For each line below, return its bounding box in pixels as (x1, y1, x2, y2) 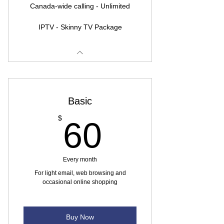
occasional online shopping (42, 178, 117, 185)
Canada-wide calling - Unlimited (30, 2, 130, 10)
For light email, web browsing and (34, 169, 126, 176)
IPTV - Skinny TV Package (38, 23, 122, 31)
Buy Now (66, 212, 94, 221)
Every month (63, 156, 97, 163)
